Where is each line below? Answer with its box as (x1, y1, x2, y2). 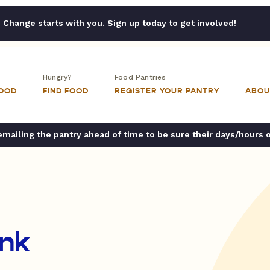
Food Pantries (115, 73, 166, 81)
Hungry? (43, 73, 72, 81)
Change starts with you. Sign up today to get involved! (2, 18, 236, 28)
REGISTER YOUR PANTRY (115, 86, 219, 96)
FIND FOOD (43, 86, 89, 96)
